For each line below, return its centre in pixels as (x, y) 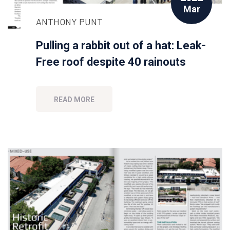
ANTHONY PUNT (69, 21)
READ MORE (74, 99)
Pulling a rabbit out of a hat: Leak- (121, 45)
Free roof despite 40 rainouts (111, 62)
